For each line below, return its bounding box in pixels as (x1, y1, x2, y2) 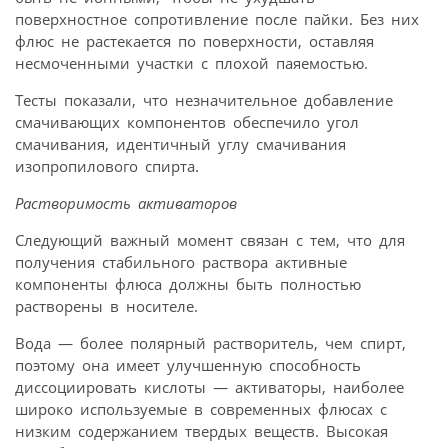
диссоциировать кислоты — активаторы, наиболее (15, 377, 404, 397)
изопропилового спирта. (15, 156, 199, 176)
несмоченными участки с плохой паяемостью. (15, 53, 368, 73)
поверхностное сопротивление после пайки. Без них (15, 9, 419, 29)
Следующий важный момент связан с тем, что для (15, 230, 405, 250)
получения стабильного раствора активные (15, 252, 347, 272)
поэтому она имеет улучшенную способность (15, 355, 361, 375)
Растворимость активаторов (15, 193, 237, 213)
